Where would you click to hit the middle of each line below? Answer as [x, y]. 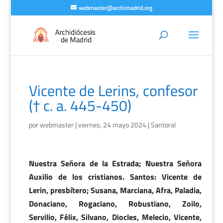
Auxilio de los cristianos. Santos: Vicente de [115, 177]
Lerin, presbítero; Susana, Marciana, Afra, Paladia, [115, 190]
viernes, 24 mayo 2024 [112, 125]
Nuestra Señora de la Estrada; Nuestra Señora [115, 163]
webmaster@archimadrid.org [115, 8]
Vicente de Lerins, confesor [113, 91]
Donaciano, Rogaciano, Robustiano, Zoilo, [115, 204]
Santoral [163, 125]
